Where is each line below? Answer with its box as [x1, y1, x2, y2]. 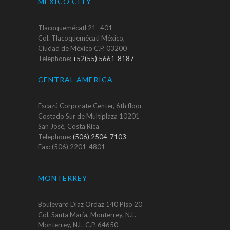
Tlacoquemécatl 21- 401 [38, 24, 112, 32]
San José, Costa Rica [38, 122, 99, 131]
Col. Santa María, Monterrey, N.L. [38, 210, 136, 219]
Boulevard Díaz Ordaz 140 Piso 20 [38, 200, 142, 209]
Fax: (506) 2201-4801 [38, 143, 105, 151]
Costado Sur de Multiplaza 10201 [38, 112, 140, 121]
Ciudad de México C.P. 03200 [38, 44, 127, 53]
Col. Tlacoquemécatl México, [38, 34, 125, 43]
